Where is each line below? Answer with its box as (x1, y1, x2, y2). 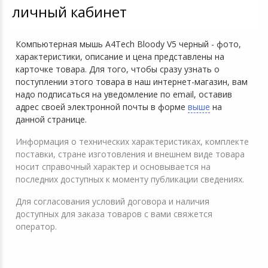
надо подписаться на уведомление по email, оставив (16, 88, 232, 100)
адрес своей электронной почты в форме (16, 100, 188, 112)
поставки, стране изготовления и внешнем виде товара (16, 148, 245, 160)
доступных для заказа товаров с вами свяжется (16, 208, 212, 220)
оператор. (16, 220, 57, 232)
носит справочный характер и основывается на (16, 160, 211, 172)
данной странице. (16, 113, 87, 125)
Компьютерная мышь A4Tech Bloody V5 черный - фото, (16, 38, 241, 50)
